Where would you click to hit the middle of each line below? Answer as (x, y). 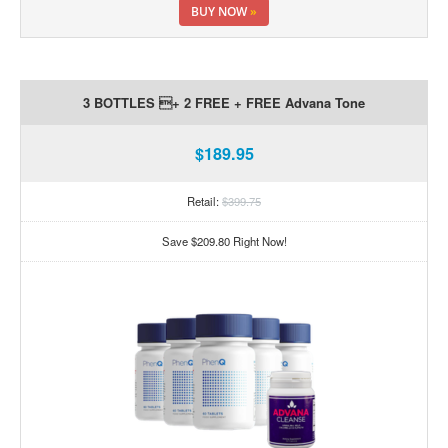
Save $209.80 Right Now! (224, 241)
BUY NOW (220, 11)
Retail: (204, 201)
